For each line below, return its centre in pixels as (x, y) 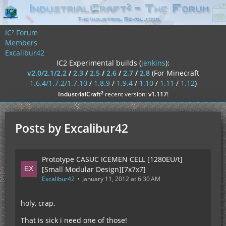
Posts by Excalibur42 (72, 128)
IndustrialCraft (79, 94)
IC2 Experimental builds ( (99, 63)
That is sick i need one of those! (74, 220)
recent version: (126, 94)
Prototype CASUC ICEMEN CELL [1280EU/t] (112, 159)
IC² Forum (21, 33)
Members (21, 43)
